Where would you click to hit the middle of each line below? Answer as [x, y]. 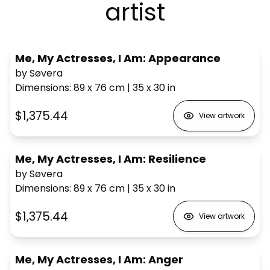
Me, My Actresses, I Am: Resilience [111, 159]
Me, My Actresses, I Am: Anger [99, 259]
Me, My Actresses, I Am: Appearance [118, 58]
